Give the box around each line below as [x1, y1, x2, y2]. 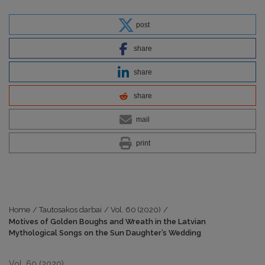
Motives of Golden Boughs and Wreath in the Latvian [9, 217, 206, 227]
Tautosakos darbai [39, 205, 102, 215]
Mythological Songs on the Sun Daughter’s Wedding [9, 228, 201, 238]
